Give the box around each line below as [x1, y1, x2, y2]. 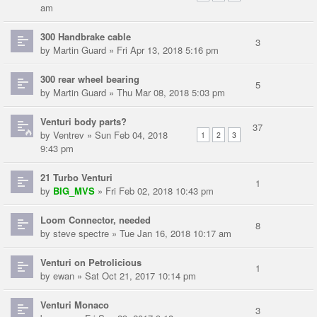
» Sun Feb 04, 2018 [84, 128, 168, 142]
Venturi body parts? [40, 115, 127, 129]
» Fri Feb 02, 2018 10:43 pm [95, 184, 214, 198]
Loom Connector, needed [40, 213, 151, 227]
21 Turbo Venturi [40, 171, 113, 185]
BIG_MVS [53, 184, 95, 198]
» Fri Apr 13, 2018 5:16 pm [106, 43, 219, 57]
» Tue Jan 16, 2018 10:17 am [109, 226, 231, 241]
